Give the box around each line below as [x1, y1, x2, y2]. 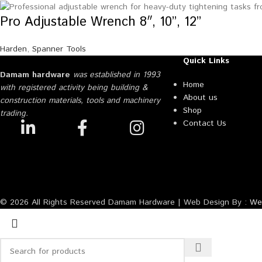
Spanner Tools [32, 43, 86, 55]
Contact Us [182, 117, 226, 129]
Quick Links [182, 54, 229, 67]
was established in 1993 [70, 68, 160, 81]
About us [182, 91, 218, 104]
